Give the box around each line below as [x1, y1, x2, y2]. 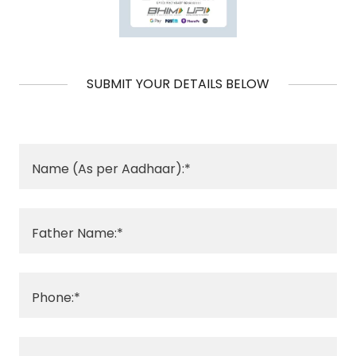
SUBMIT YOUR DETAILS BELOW [87, 75, 269, 93]
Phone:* [32, 288, 80, 307]
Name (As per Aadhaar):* [32, 159, 191, 178]
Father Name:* [32, 223, 123, 242]
